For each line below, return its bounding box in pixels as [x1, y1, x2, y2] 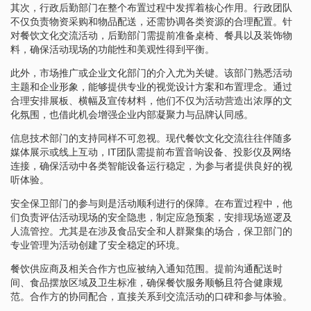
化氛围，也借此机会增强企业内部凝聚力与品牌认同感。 [10, 108, 253, 120]
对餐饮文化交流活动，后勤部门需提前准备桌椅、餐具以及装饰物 [10, 29, 292, 41]
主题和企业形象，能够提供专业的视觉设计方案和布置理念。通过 [10, 81, 292, 92]
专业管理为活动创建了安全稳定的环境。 [10, 239, 185, 251]
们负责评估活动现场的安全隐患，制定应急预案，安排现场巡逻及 [10, 211, 292, 223]
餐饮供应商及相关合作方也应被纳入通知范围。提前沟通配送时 [10, 262, 283, 274]
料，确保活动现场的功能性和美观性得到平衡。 [10, 43, 215, 55]
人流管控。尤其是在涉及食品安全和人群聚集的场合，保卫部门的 [10, 225, 292, 237]
